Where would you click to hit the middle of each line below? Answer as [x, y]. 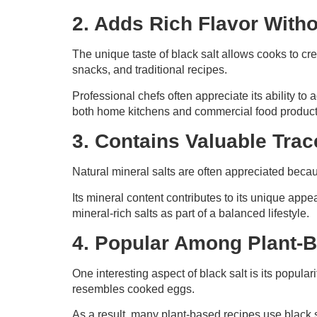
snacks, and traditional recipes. [150, 70]
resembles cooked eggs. [133, 289]
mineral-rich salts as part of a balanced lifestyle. [191, 213]
